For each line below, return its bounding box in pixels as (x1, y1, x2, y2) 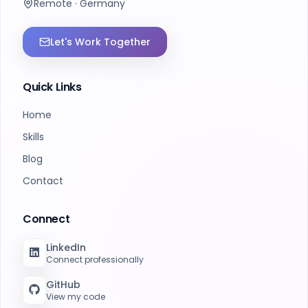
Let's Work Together (50, 35, 151, 49)
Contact (23, 174, 63, 188)
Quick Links (23, 79, 82, 95)
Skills (23, 130, 44, 144)
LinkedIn (46, 241, 86, 254)
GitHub (46, 278, 80, 291)
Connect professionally (46, 254, 144, 265)
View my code (46, 291, 105, 302)
